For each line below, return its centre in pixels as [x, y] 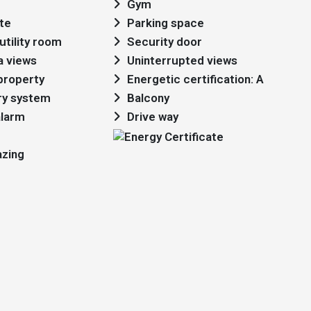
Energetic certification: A [195, 79]
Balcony [148, 98]
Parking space [166, 23]
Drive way [153, 117]
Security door [165, 42]
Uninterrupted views [182, 60]
